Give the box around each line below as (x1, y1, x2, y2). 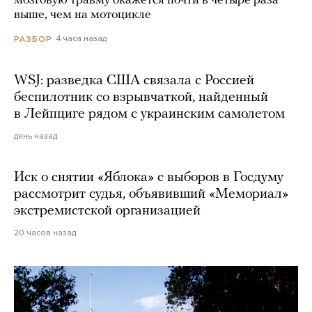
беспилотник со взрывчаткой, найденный (14, 90, 268, 104)
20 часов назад (14, 227, 76, 237)
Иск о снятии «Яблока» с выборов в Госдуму (14, 170, 283, 185)
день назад (14, 130, 57, 141)
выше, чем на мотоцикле (14, 8, 151, 22)
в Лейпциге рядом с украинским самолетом (14, 107, 285, 121)
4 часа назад (56, 33, 107, 44)
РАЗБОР (14, 33, 52, 44)
